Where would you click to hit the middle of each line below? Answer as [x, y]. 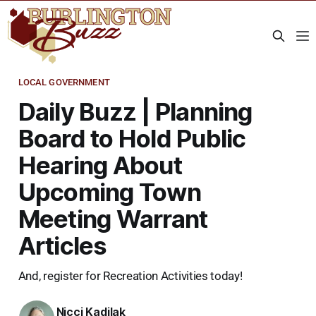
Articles [62, 245]
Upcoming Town [109, 192]
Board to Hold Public [132, 138]
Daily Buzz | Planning [135, 111]
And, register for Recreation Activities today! [130, 275]
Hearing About [100, 165]
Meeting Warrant [113, 218]
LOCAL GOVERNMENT [64, 82]
